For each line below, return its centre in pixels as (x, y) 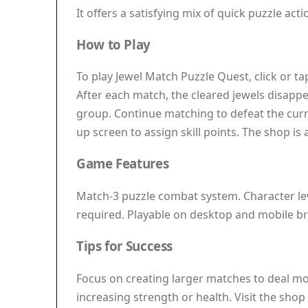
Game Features (123, 164)
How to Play (113, 44)
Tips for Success (125, 246)
